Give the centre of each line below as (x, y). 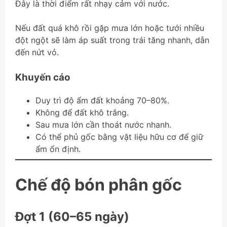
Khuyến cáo (43, 77)
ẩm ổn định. (58, 149)
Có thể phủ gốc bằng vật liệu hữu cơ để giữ (119, 137)
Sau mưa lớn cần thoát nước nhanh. (103, 124)
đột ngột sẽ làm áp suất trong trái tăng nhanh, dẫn (112, 40)
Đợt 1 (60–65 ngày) (72, 217)
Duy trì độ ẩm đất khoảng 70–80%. (102, 100)
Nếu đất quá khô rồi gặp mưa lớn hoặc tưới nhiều (110, 28)
